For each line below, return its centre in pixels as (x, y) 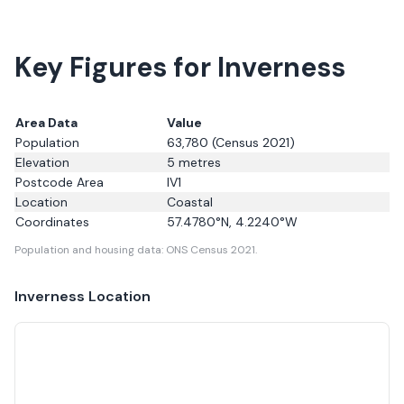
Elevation (42, 162)
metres (198, 162)
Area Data (46, 123)
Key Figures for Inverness (180, 67)
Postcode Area (60, 182)
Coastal (190, 202)
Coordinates (52, 222)
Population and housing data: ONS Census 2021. (136, 250)
